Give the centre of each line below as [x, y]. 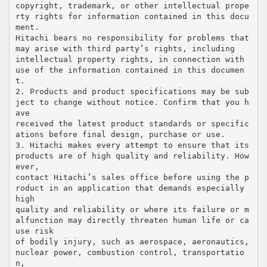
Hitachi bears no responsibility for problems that [132, 38]
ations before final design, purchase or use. [120, 134]
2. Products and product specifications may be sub [132, 91]
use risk [34, 231]
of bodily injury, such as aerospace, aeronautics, [132, 241]
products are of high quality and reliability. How [132, 156]
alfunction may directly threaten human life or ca [132, 220]
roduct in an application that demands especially [130, 188]
